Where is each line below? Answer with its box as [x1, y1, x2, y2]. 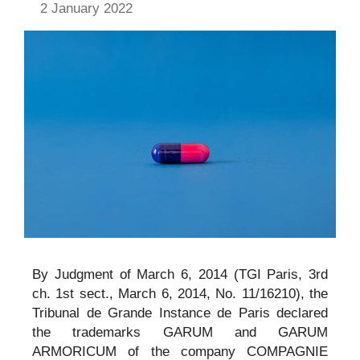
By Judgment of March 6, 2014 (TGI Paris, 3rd [32, 267, 328, 283]
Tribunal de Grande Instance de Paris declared [32, 305, 328, 321]
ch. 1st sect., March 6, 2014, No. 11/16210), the [32, 286, 328, 302]
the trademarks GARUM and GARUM [32, 325, 328, 341]
